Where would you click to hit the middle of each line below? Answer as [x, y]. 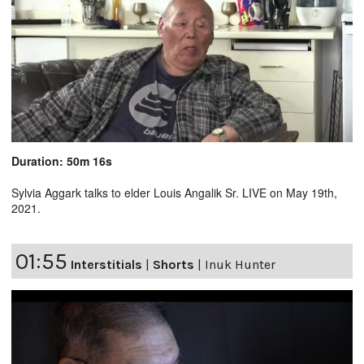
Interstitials [106, 265]
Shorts [173, 265]
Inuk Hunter [240, 265]
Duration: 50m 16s [62, 161]
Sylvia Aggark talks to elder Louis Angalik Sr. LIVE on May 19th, [174, 193]
